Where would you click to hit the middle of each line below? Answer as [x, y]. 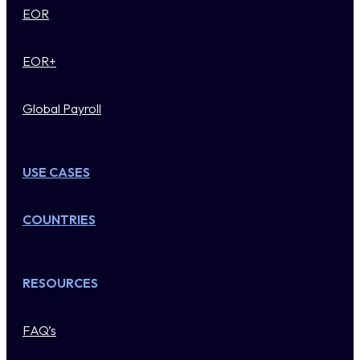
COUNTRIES [59, 219]
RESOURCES [60, 282]
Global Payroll [62, 108]
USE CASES [56, 172]
